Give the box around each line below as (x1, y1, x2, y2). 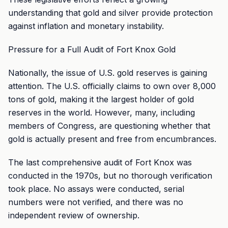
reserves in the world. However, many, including (8, 107, 195, 118)
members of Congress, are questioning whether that (8, 121, 210, 131)
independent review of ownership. (8, 210, 139, 220)
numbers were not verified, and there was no (8, 197, 183, 207)
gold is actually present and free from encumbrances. (8, 134, 216, 144)
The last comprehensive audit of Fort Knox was (8, 157, 192, 167)
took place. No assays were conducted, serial (8, 184, 184, 194)
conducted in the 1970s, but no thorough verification (8, 170, 212, 181)
